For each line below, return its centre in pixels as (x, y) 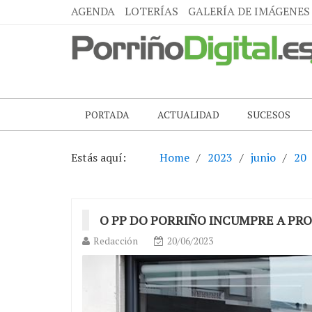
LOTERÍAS (151, 11)
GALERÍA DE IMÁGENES (249, 11)
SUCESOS (269, 115)
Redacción (116, 241)
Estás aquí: (99, 157)
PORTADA (107, 115)
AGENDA (93, 11)
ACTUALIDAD (188, 115)
